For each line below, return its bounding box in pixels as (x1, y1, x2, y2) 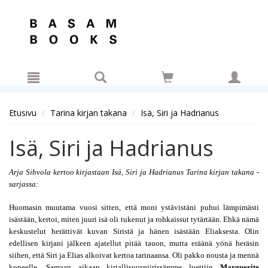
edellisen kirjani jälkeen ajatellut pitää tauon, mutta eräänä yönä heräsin (9, 239, 259, 248)
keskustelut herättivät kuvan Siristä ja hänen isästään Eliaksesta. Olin (9, 227, 259, 236)
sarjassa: (9, 179, 38, 188)
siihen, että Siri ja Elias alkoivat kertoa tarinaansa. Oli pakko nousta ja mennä (9, 251, 259, 260)
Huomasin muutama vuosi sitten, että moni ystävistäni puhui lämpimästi (9, 203, 259, 212)
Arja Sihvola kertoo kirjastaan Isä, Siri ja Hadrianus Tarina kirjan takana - (9, 167, 259, 176)
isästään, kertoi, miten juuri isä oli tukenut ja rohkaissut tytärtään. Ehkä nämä (9, 215, 259, 224)
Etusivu (9, 107, 36, 118)
